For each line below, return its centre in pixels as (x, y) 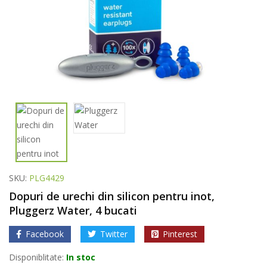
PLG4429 (47, 178)
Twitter (114, 234)
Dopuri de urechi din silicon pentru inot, (112, 196)
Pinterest (180, 234)
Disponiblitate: (36, 257)
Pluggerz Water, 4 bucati (73, 210)
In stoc (81, 257)
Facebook (45, 234)
